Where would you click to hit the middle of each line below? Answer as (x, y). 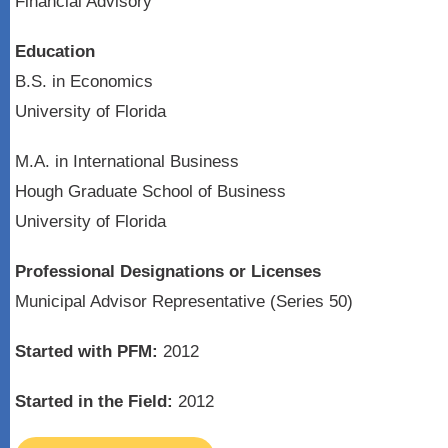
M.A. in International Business (127, 161)
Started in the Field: (94, 401)
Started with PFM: (86, 351)
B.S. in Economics (84, 81)
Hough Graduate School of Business (150, 191)
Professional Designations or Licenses (168, 271)
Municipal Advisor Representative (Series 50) (184, 301)
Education (55, 51)
